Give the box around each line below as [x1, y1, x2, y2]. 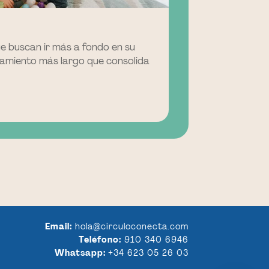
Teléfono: [78, 234, 121, 245]
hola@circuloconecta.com [74, 220, 189, 232]
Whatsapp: [54, 247, 106, 258]
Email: [44, 220, 72, 232]
